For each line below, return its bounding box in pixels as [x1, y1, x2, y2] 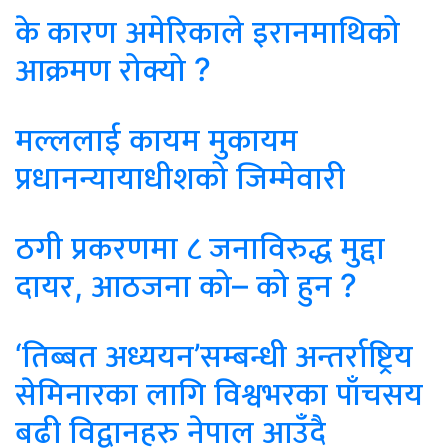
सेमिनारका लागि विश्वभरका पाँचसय [15, 373, 423, 413]
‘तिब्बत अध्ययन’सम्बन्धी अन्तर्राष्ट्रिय [15, 335, 413, 375]
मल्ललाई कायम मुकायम [15, 119, 298, 159]
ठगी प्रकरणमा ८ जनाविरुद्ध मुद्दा [15, 227, 385, 267]
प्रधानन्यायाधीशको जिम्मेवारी [15, 157, 345, 197]
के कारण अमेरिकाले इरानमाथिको [15, 11, 400, 51]
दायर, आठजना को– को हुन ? [15, 265, 357, 305]
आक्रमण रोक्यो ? [15, 49, 211, 89]
